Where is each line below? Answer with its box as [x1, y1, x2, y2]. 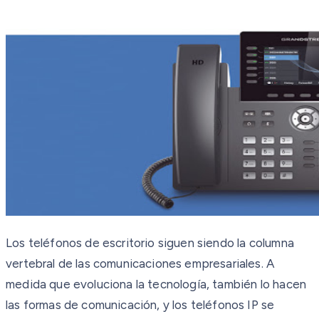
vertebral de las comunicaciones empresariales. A [6, 256, 276, 271]
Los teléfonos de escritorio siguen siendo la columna [6, 235, 294, 250]
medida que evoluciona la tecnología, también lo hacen [6, 276, 307, 291]
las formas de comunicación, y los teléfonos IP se [6, 297, 275, 312]
